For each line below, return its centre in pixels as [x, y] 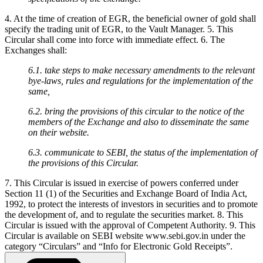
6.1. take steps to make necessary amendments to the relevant [141, 70]
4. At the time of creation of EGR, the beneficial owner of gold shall [130, 18]
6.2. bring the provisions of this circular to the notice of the [136, 111]
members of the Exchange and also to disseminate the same [139, 122]
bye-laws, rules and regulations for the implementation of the [141, 80]
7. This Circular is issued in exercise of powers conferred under [122, 183]
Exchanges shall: [36, 50]
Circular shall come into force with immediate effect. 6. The [115, 39]
